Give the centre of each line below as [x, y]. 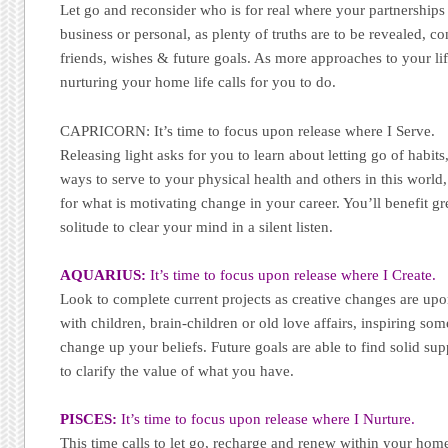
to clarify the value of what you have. [177, 370]
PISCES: [89, 419]
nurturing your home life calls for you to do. [198, 82]
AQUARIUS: [103, 274]
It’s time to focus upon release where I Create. [291, 274]
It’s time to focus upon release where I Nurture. [266, 419]
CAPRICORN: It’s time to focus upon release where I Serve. [248, 130]
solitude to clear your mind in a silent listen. [197, 226]
